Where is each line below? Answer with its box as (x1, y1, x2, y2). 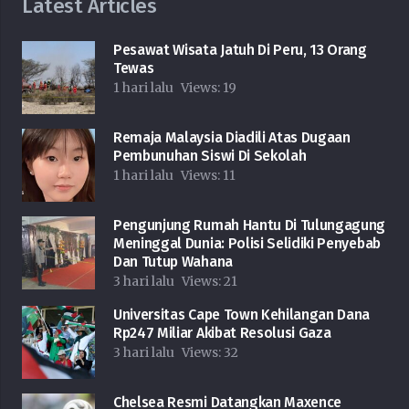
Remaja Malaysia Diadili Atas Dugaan (113, 129, 351, 147)
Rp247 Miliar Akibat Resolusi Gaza (113, 324, 331, 342)
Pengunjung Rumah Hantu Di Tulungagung (113, 216, 386, 235)
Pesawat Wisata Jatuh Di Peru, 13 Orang (113, 41, 367, 59)
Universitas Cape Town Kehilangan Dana (113, 306, 371, 324)
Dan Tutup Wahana (113, 253, 233, 271)
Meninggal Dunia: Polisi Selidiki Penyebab (113, 235, 381, 253)
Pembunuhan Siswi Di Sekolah (113, 147, 307, 165)
